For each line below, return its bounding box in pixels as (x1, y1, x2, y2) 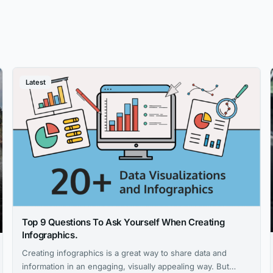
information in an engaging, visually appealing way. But (22, 261, 229, 271)
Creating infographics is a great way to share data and (22, 247, 227, 258)
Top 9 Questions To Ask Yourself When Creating (22, 216, 225, 229)
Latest (25, 78, 46, 87)
